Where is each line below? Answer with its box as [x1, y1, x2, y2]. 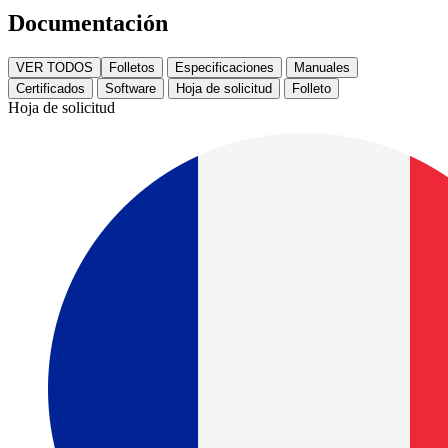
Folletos [109, 60, 155, 76]
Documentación [8, 10, 168, 37]
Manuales [294, 60, 350, 76]
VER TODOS [16, 60, 93, 76]
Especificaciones [175, 60, 274, 76]
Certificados [16, 81, 85, 97]
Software [105, 81, 156, 97]
